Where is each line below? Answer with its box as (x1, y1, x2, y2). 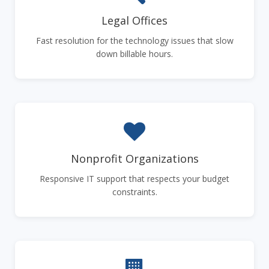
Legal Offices (101, 13, 168, 28)
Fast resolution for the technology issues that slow (35, 34, 234, 46)
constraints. (112, 186, 157, 198)
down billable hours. (96, 47, 173, 59)
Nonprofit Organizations (70, 151, 199, 166)
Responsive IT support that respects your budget (40, 172, 229, 184)
